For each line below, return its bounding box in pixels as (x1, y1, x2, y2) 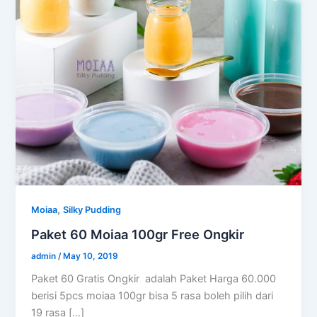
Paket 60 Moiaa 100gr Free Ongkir (31, 226, 245, 242)
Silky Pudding (63, 204, 122, 216)
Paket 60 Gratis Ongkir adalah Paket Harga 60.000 (31, 272, 277, 286)
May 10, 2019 (63, 250, 119, 261)
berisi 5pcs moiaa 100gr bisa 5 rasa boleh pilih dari (31, 289, 274, 303)
